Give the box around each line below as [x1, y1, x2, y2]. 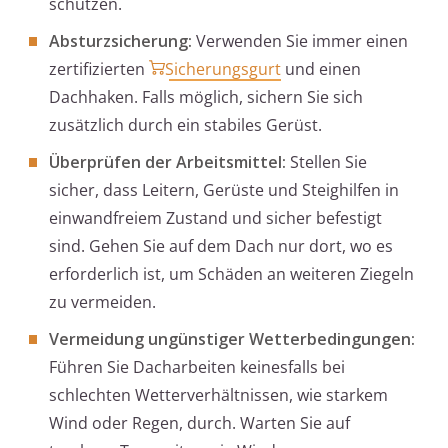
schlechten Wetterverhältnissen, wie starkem [49, 384, 388, 407]
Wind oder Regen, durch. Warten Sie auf [49, 412, 350, 435]
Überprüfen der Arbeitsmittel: [49, 151, 286, 174]
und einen [281, 58, 361, 81]
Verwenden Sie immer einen [192, 30, 408, 53]
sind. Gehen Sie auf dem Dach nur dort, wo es [49, 235, 393, 258]
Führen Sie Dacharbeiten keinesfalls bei [49, 356, 345, 379]
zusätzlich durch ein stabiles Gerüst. [49, 114, 322, 137]
